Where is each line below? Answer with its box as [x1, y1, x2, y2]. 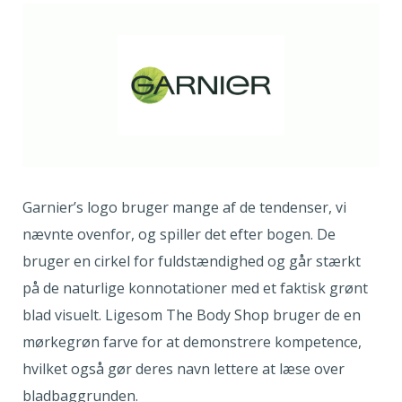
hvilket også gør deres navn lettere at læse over [22, 359, 345, 380]
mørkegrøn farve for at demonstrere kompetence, [22, 332, 362, 353]
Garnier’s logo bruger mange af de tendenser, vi [22, 197, 346, 218]
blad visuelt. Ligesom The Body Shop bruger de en [22, 305, 361, 326]
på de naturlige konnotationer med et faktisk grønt [22, 278, 368, 299]
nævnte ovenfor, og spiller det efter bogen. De [22, 224, 336, 245]
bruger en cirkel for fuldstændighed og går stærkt [22, 251, 361, 272]
